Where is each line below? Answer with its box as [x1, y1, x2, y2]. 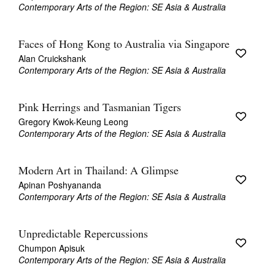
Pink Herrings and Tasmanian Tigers [18, 103, 181, 114]
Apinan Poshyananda [18, 179, 101, 191]
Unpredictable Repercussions [18, 229, 148, 241]
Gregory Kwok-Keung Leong [18, 115, 128, 128]
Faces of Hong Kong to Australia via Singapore [18, 39, 230, 51]
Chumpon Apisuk [18, 242, 85, 254]
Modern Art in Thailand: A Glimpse [18, 166, 179, 177]
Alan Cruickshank [18, 52, 86, 64]
